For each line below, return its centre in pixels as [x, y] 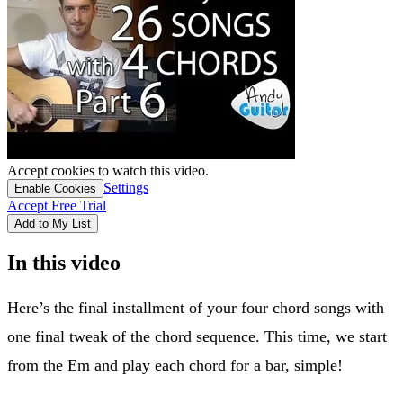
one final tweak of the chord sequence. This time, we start [197, 336]
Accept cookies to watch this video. [108, 170]
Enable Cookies [55, 188]
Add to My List [53, 223]
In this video [64, 262]
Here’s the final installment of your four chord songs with [196, 307]
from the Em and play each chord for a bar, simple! [175, 365]
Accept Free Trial [57, 205]
